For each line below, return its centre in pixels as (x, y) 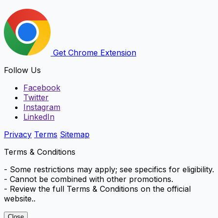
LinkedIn (39, 117)
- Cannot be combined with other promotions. (89, 179)
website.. (20, 198)
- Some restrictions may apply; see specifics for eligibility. (109, 169)
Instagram (42, 107)
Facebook (42, 87)
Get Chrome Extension (93, 52)
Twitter (36, 97)
